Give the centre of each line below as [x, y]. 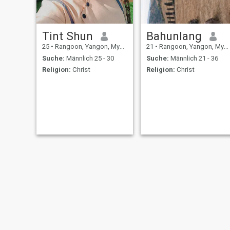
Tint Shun [67, 36]
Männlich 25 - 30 [89, 58]
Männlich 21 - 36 [193, 58]
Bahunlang [174, 36]
